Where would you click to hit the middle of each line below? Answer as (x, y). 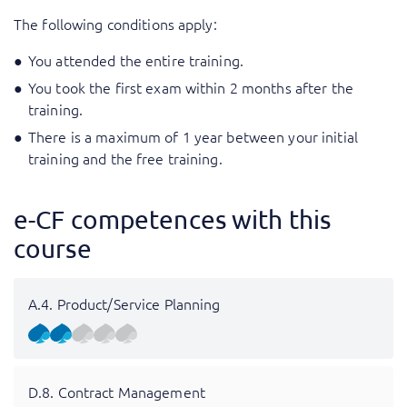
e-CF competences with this (173, 219)
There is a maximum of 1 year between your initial (193, 136)
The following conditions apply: (115, 23)
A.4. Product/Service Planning (124, 303)
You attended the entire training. (136, 60)
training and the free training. (125, 158)
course (53, 248)
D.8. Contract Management (117, 392)
